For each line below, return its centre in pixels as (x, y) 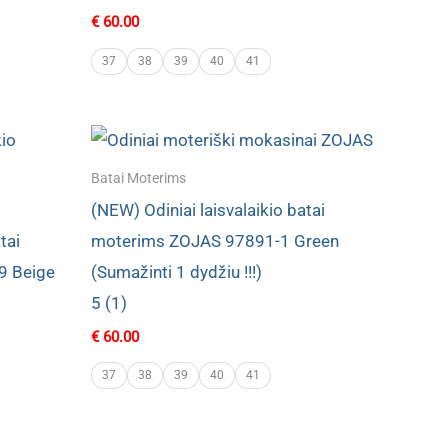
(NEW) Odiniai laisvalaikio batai (208, 210)
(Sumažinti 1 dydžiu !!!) (176, 272)
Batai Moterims (138, 179)
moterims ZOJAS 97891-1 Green (215, 241)
